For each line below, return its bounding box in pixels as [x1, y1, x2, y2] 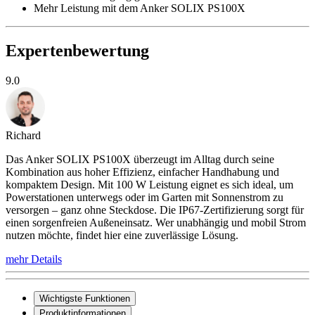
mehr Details [6, 252, 62, 265]
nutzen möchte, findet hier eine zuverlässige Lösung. [6, 229, 238, 241]
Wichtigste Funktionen [39, 292, 130, 304]
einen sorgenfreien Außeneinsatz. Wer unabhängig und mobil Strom [6, 216, 306, 229]
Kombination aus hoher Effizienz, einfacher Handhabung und [6, 165, 279, 178]
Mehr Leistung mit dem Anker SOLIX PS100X [34, 1, 245, 14]
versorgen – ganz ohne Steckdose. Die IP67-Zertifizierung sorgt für [6, 203, 304, 216]
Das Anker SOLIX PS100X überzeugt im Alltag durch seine [6, 153, 274, 165]
